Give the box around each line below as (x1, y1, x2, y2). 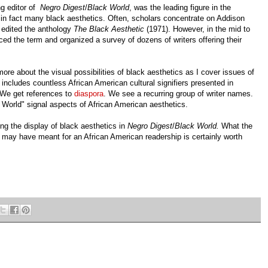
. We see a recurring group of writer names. (103, 89, 253, 99)
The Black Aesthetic (74, 25, 144, 34)
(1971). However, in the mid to (144, 25, 250, 34)
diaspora (74, 89, 103, 99)
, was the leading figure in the (129, 3, 231, 13)
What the (221, 121, 252, 131)
